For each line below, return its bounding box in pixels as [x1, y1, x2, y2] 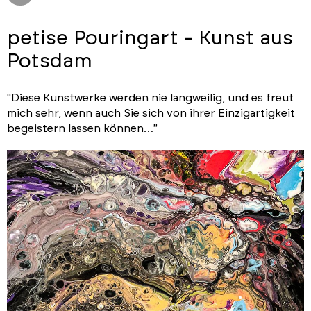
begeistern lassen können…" [7, 123, 158, 135]
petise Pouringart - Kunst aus [7, 28, 293, 49]
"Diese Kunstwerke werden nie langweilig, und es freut [7, 92, 294, 104]
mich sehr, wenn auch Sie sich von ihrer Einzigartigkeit [7, 108, 295, 119]
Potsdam [7, 51, 92, 72]
